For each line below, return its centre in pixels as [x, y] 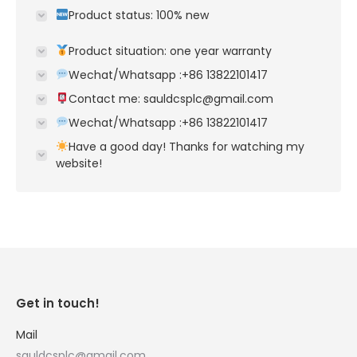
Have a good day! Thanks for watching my [186, 147]
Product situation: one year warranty [170, 51]
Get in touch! [58, 303]
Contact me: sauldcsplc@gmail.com [171, 99]
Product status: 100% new [138, 15]
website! [79, 163]
